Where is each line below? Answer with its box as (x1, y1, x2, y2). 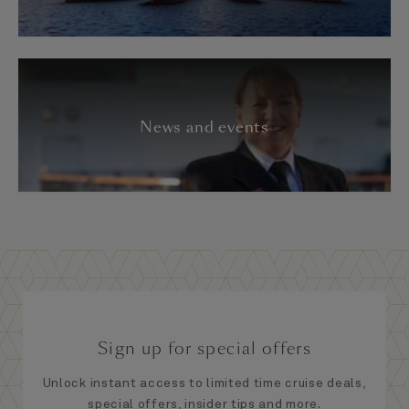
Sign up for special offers (97, 337, 312, 361)
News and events (140, 116, 269, 138)
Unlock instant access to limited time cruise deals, (42, 377, 367, 391)
